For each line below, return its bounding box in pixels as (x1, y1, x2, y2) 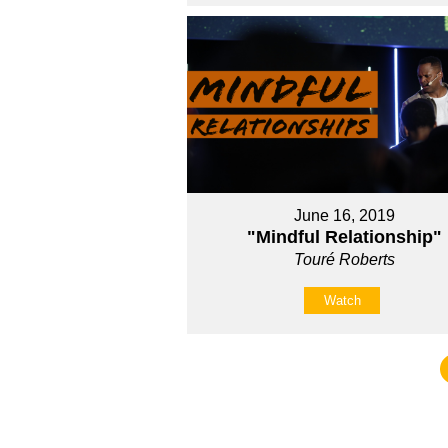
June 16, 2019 (294, 207, 396, 225)
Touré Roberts (294, 251, 396, 269)
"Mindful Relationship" (247, 227, 443, 248)
